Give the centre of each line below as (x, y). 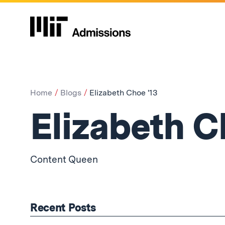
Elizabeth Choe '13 (123, 93)
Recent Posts (63, 207)
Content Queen (64, 159)
